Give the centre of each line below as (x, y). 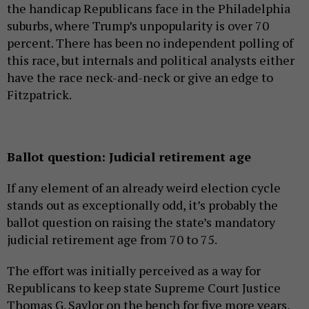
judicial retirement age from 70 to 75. (112, 240)
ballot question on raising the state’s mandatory (141, 222)
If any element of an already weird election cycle (144, 188)
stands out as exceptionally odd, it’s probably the (142, 205)
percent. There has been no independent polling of (150, 43)
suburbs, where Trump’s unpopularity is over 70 (138, 26)
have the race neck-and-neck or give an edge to (140, 78)
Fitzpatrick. (39, 95)
